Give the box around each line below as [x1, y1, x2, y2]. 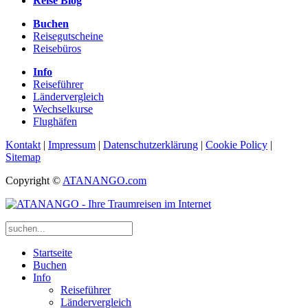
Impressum [48, 138, 96, 151]
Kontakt [5, 138, 41, 151]
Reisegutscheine [33, 30, 103, 42]
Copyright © [5, 174, 63, 186]
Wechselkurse [33, 102, 93, 115]
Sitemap [5, 151, 41, 163]
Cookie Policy [206, 138, 267, 151]
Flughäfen [33, 115, 77, 127]
